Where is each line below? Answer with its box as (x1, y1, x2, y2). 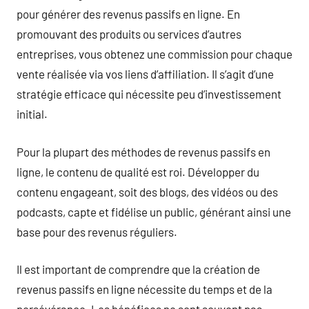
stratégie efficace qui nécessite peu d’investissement (17, 87, 281, 101)
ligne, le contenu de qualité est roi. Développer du (17, 164, 259, 179)
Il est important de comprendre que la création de (17, 262, 260, 276)
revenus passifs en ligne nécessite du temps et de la (17, 282, 272, 296)
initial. (17, 107, 48, 121)
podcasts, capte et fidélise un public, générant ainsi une (17, 204, 291, 219)
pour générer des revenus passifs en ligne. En (17, 7, 240, 21)
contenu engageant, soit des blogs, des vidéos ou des (17, 184, 278, 199)
